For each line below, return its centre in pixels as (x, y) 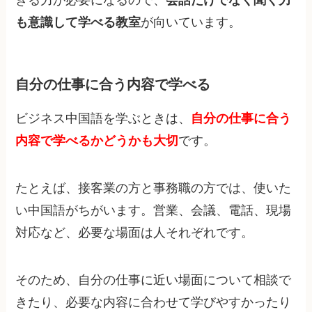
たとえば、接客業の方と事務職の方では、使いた (154, 188)
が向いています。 (191, 23)
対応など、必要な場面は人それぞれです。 (135, 233)
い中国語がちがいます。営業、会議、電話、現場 (154, 211)
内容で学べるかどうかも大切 (97, 141)
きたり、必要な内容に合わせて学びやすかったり (154, 302)
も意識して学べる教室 (78, 23)
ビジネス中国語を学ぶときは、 (103, 119)
